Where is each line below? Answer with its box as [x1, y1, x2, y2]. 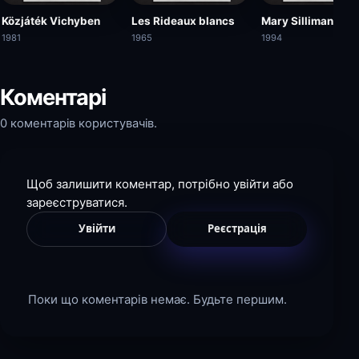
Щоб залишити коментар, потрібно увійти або [26, 175, 293, 192]
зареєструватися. [26, 194, 127, 210]
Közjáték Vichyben [2, 14, 100, 27]
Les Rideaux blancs [131, 14, 235, 27]
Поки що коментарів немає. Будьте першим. [28, 291, 287, 307]
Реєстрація [207, 221, 267, 236]
